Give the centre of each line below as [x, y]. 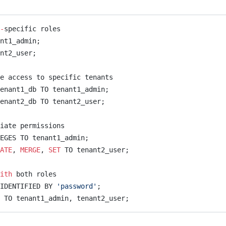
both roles [34, 174]
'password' [77, 186]
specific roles [32, 29]
